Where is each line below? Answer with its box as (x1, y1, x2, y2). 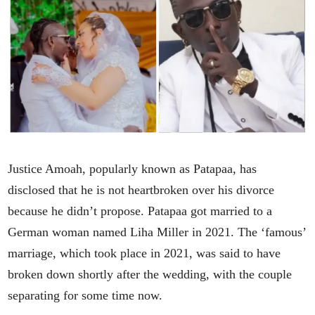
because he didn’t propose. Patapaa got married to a (8, 203, 273, 218)
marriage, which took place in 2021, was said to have (8, 245, 281, 260)
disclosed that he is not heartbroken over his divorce (8, 182, 275, 197)
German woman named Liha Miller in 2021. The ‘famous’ (8, 224, 307, 239)
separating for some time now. (8, 288, 163, 302)
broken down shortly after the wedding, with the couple (8, 266, 292, 281)
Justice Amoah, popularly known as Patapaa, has (8, 161, 257, 176)
